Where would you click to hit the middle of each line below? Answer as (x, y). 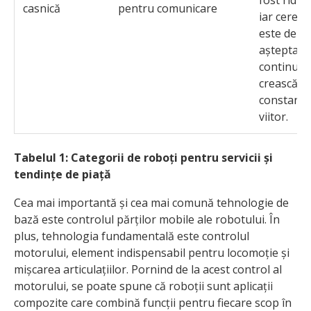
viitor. (274, 116)
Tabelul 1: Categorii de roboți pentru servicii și (143, 157)
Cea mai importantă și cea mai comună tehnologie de (151, 202)
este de (278, 33)
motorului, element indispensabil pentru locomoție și (152, 252)
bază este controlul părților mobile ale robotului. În (147, 219)
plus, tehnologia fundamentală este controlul (132, 236)
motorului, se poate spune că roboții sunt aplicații (143, 286)
